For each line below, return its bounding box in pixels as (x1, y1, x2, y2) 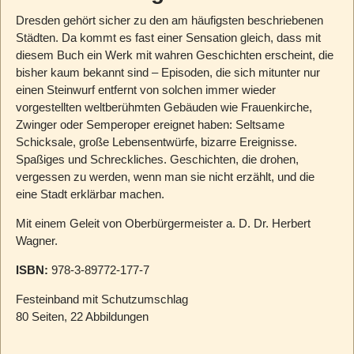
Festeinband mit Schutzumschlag (15, 292, 188, 306)
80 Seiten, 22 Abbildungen (15, 309, 149, 323)
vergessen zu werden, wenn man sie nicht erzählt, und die (15, 169, 314, 183)
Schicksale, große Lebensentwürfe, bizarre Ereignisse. (15, 134, 297, 149)
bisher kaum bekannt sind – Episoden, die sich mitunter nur (15, 65, 320, 79)
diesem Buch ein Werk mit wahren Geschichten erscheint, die (15, 47, 333, 62)
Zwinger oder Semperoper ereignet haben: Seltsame (15, 117, 284, 131)
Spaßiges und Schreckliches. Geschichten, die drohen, (15, 152, 299, 166)
